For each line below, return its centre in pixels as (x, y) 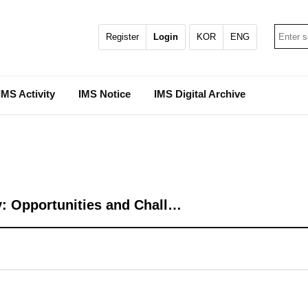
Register (122, 37)
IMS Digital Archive (200, 94)
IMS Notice (104, 94)
